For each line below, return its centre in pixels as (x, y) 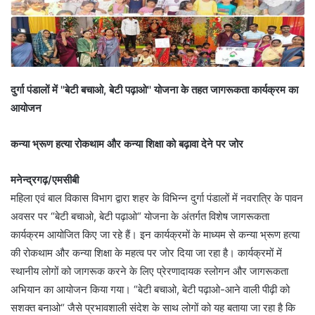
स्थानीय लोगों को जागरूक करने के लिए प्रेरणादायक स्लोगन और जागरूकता (149, 271)
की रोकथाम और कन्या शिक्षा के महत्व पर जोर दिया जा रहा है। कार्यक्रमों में (146, 253)
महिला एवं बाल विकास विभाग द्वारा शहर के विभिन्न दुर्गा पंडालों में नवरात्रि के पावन (157, 198)
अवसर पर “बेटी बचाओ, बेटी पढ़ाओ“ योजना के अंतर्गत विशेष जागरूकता (140, 217)
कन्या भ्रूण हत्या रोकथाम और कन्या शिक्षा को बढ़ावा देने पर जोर (127, 144)
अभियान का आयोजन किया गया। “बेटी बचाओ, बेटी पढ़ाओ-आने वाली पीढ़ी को (150, 290)
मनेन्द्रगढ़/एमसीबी (45, 180)
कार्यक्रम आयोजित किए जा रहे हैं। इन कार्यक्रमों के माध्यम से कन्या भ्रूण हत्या (155, 235)
